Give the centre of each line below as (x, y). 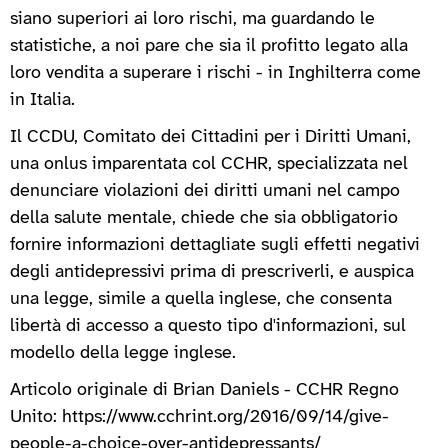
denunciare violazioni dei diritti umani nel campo (205, 191)
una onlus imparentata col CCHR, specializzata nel (209, 164)
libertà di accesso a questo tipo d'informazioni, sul (208, 326)
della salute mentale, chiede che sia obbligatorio (204, 218)
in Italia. (42, 100)
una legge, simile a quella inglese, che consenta (201, 299)
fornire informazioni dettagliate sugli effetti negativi (215, 245)
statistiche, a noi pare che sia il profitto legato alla (209, 46)
